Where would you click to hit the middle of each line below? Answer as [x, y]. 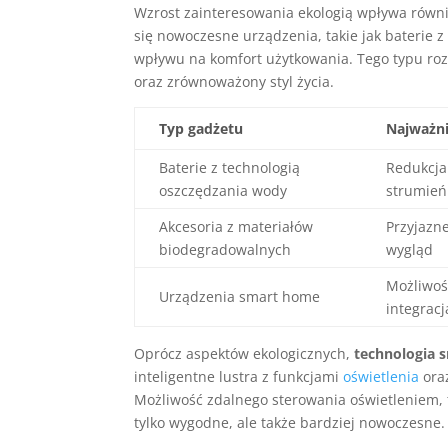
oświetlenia [381, 376]
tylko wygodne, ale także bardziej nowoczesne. [290, 422]
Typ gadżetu [201, 128]
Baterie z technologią [230, 167]
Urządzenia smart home [240, 296]
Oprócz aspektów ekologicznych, [244, 353]
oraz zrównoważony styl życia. [234, 81]
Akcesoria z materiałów [236, 226]
